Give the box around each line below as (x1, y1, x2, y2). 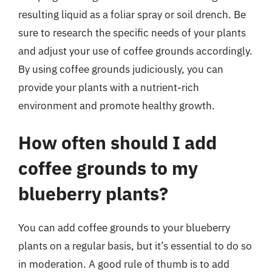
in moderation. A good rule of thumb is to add (18, 257, 229, 271)
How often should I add (18, 131, 217, 154)
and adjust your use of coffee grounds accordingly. (18, 44, 253, 58)
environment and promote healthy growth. (18, 98, 215, 112)
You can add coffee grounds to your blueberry (18, 221, 230, 234)
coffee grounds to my (18, 156, 198, 180)
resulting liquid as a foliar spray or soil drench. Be (18, 7, 246, 21)
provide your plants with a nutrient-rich (18, 80, 199, 94)
